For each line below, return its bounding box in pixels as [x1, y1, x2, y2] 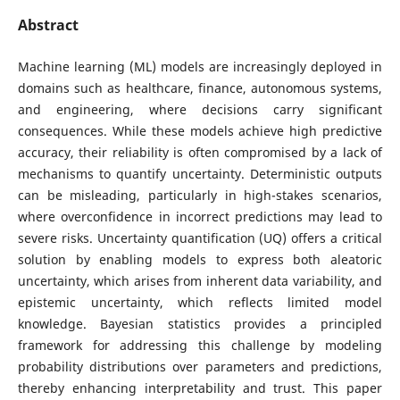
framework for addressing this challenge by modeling [17, 337, 383, 354]
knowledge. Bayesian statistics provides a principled [17, 315, 383, 332]
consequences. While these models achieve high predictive [17, 122, 383, 139]
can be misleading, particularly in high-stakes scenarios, [17, 187, 383, 204]
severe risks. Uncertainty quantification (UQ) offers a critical [17, 229, 383, 246]
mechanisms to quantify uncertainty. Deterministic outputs [17, 165, 383, 182]
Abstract [17, 14, 79, 35]
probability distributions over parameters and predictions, [17, 358, 383, 375]
